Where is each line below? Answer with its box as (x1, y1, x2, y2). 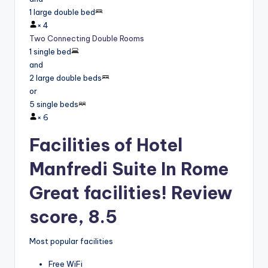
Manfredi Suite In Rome (29, 157, 229, 180)
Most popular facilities (29, 236, 113, 246)
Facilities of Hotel (29, 133, 182, 156)
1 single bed (29, 46, 71, 56)
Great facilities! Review (29, 181, 232, 204)
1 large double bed (29, 7, 95, 17)
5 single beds (29, 99, 78, 109)
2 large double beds (29, 72, 102, 83)
